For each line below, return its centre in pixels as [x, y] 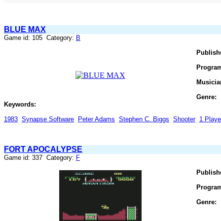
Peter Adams [96, 119]
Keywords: [20, 104]
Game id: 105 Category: [40, 37]
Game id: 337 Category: [40, 157]
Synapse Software [48, 119]
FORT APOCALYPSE [43, 149]
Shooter [184, 119]
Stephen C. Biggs [144, 119]
